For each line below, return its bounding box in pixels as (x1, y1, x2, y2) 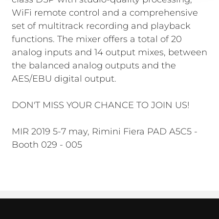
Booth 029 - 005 (12, 139, 82, 150)
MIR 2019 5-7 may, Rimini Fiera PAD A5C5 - (12, 126, 197, 137)
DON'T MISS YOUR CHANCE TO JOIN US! (12, 100, 190, 110)
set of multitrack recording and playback (12, 21, 191, 31)
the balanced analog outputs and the (12, 60, 176, 71)
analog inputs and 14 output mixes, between (12, 47, 207, 58)
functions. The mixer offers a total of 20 (12, 34, 182, 44)
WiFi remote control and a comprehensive (12, 7, 198, 18)
